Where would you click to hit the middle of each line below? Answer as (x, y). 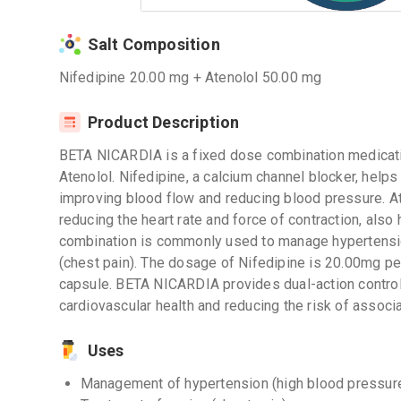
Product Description (163, 122)
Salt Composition (154, 44)
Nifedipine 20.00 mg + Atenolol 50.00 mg (190, 77)
